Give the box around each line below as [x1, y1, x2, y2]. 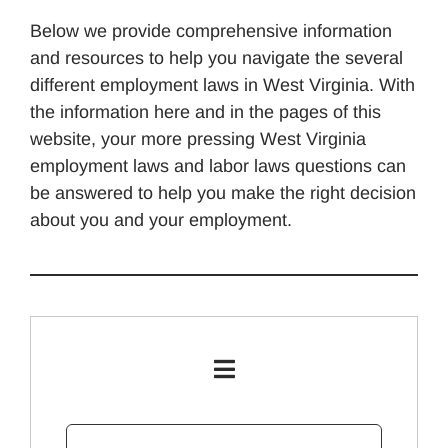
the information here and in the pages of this [30, 102, 381, 122]
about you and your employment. [30, 210, 292, 230]
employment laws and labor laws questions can [30, 156, 406, 176]
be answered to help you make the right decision [30, 183, 416, 203]
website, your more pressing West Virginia [30, 129, 366, 149]
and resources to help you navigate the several [30, 48, 403, 68]
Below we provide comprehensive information [30, 21, 392, 41]
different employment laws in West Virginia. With [30, 75, 415, 95]
